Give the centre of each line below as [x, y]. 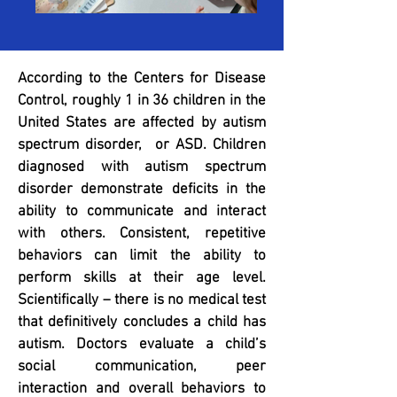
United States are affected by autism [142, 123]
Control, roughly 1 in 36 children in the [142, 101]
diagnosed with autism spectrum [142, 167]
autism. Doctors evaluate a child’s [142, 345]
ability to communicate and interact [142, 212]
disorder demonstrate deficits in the [142, 190]
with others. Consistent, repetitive [142, 234]
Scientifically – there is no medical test [142, 300]
